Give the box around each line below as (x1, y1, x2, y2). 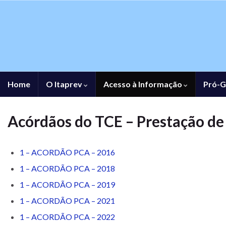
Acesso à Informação (103, 79, 184, 89)
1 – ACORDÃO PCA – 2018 (20, 163, 115, 173)
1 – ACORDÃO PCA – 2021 (20, 195, 115, 205)
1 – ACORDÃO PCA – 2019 (20, 179, 115, 189)
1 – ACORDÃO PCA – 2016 (20, 147, 115, 157)
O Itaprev (46, 79, 84, 89)
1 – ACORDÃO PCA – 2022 (20, 211, 115, 221)
